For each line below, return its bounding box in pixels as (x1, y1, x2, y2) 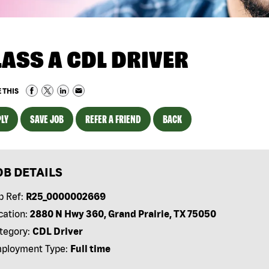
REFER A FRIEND (85, 113, 141, 126)
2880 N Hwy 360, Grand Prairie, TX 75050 (29, 208, 216, 220)
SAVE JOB (30, 113, 64, 126)
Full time (70, 243, 110, 255)
